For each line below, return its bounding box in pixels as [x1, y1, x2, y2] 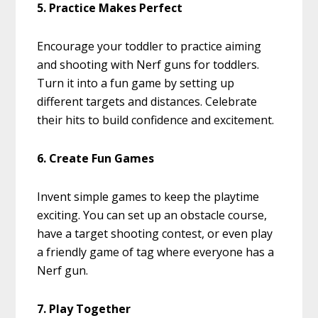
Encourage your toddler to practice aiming [37, 38, 262, 55]
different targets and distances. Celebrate [37, 94, 258, 110]
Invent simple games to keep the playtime [37, 189, 260, 205]
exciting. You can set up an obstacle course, [37, 207, 268, 224]
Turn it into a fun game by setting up [37, 75, 235, 92]
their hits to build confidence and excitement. [37, 112, 275, 128]
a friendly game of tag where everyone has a [37, 244, 275, 261]
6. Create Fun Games [37, 150, 155, 167]
